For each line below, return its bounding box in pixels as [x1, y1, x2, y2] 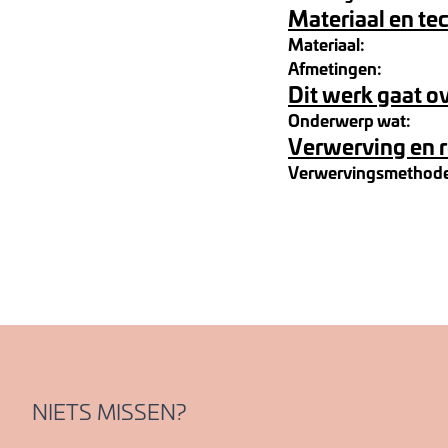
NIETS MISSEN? [32, 396, 186, 426]
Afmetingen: [288, 55, 382, 80]
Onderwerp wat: [288, 107, 411, 132]
